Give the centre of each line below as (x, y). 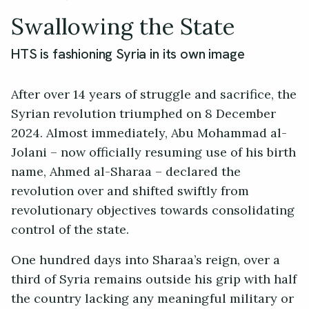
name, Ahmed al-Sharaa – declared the (126, 172)
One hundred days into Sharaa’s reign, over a (146, 260)
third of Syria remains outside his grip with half (154, 280)
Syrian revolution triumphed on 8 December (143, 114)
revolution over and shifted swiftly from (130, 191)
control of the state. (72, 230)
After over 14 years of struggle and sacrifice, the (154, 95)
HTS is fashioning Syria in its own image (128, 54)
